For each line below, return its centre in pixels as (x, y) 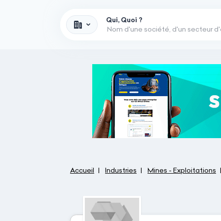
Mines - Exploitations (182, 170)
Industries (121, 170)
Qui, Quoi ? (124, 20)
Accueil (82, 170)
